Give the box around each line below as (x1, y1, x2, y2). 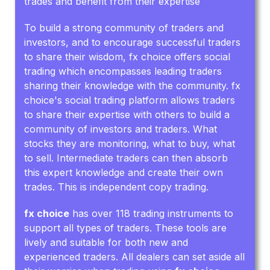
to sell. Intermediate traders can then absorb (24, 151, 228, 164)
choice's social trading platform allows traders (24, 93, 236, 106)
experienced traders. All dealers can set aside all (24, 250, 245, 263)
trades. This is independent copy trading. (24, 180, 209, 193)
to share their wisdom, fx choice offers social (24, 50, 231, 63)
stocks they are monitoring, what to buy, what (24, 137, 236, 149)
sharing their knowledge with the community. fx (24, 79, 241, 92)
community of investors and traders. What (24, 122, 218, 135)
